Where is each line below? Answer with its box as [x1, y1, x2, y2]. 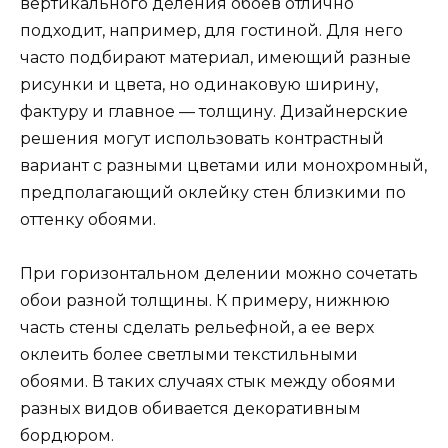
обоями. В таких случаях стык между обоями [20, 372, 396, 392]
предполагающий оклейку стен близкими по [20, 182, 406, 202]
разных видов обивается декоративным [20, 399, 361, 419]
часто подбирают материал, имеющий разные [20, 47, 411, 67]
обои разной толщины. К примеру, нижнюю [20, 291, 390, 311]
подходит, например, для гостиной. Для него [20, 20, 403, 40]
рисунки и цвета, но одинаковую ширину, [20, 74, 378, 94]
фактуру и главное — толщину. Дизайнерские [20, 101, 408, 121]
